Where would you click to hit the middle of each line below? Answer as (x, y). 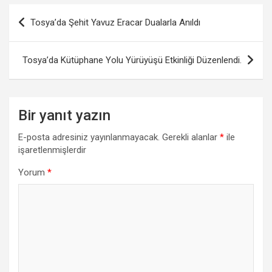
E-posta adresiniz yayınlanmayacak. (89, 138)
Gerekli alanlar (191, 138)
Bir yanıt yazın (64, 116)
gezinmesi (44, 33)
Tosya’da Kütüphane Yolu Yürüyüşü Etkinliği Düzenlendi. (132, 60)
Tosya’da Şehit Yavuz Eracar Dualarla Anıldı (115, 23)
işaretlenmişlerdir (52, 150)
